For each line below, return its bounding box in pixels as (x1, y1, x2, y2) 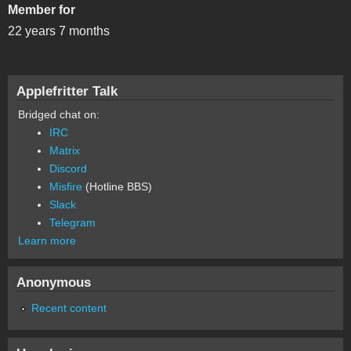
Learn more (18, 234, 76, 248)
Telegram (49, 216, 96, 230)
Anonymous (16, 274, 91, 291)
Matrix (49, 144, 80, 157)
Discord (49, 162, 87, 175)
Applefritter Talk (16, 83, 118, 100)
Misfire (49, 180, 82, 194)
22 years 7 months (8, 24, 110, 38)
